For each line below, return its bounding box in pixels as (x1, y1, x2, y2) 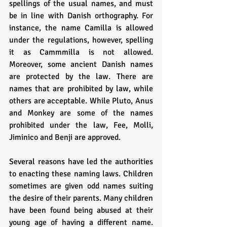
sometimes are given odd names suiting (9, 181, 153, 192)
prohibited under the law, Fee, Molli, (9, 120, 153, 131)
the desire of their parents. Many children (9, 193, 153, 204)
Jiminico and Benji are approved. (9, 132, 123, 143)
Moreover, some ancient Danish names (9, 59, 153, 70)
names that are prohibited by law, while (9, 84, 153, 94)
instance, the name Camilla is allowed (9, 23, 153, 33)
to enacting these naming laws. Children (9, 169, 153, 179)
